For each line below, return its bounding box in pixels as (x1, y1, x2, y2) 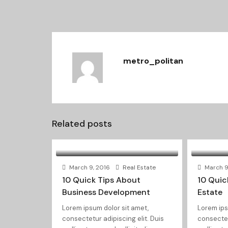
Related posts (52, 118, 112, 130)
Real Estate (123, 163, 156, 172)
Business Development (62, 187, 150, 197)
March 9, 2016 (68, 163, 110, 172)
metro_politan (123, 55, 183, 66)
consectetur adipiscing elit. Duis (62, 214, 164, 223)
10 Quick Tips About (62, 175, 140, 185)
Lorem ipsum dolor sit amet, (62, 204, 149, 212)
